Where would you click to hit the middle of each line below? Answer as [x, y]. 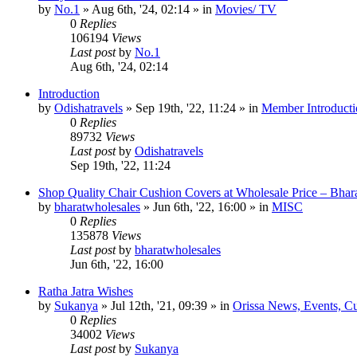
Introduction [69, 93]
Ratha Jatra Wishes [86, 291]
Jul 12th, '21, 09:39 [159, 305]
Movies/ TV [246, 9]
